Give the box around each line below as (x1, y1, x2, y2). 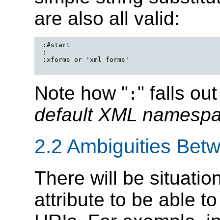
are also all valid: (34, 7, 180, 29)
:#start (43, 41, 70, 49)
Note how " (34, 82, 128, 104)
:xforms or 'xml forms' (43, 55, 129, 63)
